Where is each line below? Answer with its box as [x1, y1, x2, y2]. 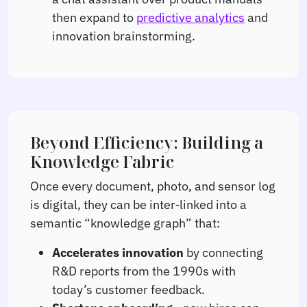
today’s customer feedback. [52, 280, 205, 297]
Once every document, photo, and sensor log [30, 177, 275, 194]
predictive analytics [136, 8, 245, 25]
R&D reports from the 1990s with [52, 262, 236, 279]
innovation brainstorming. [52, 27, 195, 44]
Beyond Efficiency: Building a [30, 131, 263, 153]
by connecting [184, 243, 263, 260]
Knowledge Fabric [30, 150, 174, 173]
